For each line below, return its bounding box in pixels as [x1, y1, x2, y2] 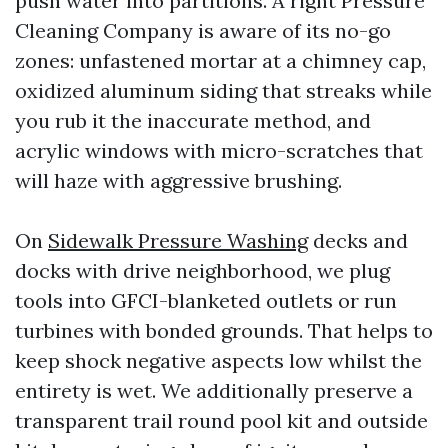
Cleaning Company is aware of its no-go [15, 18, 391, 43]
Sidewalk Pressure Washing [48, 228, 308, 253]
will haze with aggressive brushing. [15, 168, 342, 193]
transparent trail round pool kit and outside [15, 408, 428, 433]
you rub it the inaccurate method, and [15, 108, 371, 133]
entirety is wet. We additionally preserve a [15, 378, 413, 403]
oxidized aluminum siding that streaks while [15, 78, 432, 103]
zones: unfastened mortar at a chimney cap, [15, 48, 426, 73]
